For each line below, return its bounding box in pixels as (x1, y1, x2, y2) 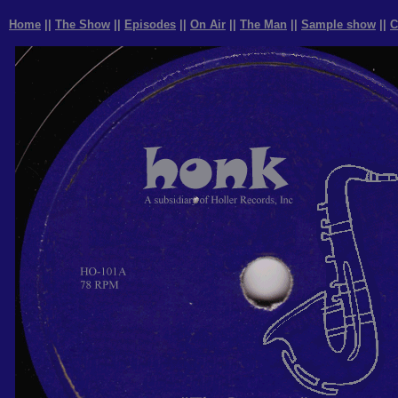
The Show (55, 18, 110, 31)
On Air (190, 18, 226, 31)
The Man (240, 18, 287, 31)
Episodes (124, 18, 176, 31)
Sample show (301, 18, 376, 31)
